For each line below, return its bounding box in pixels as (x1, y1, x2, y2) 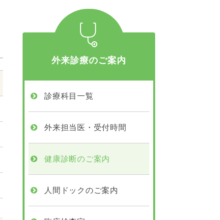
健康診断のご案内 (44, 155, 110, 163)
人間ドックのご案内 (44, 186, 118, 194)
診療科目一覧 (44, 92, 94, 100)
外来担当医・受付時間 (44, 123, 127, 132)
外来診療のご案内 (52, 55, 126, 65)
